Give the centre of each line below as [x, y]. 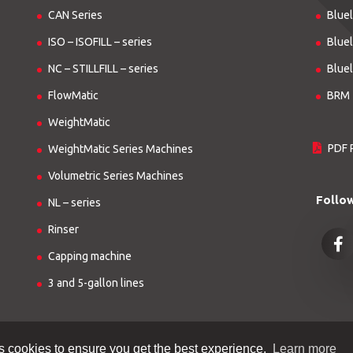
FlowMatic [74, 96]
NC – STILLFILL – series [104, 69]
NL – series [75, 203]
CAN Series [76, 15]
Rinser [64, 230]
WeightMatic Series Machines [121, 149]
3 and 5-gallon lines [97, 283]
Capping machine [90, 256]
